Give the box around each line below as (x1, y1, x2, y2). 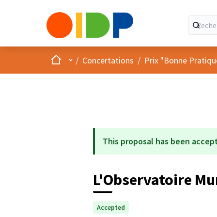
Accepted (97, 203, 125, 212)
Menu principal (65, 54, 120, 65)
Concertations (82, 54, 134, 66)
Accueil (50, 54, 75, 65)
